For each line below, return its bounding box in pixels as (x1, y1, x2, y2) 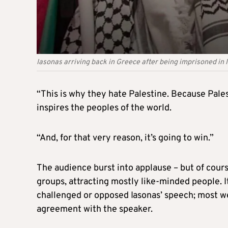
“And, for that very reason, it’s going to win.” (37, 132, 214, 144)
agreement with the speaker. (37, 203, 153, 215)
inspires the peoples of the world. (37, 102, 172, 114)
